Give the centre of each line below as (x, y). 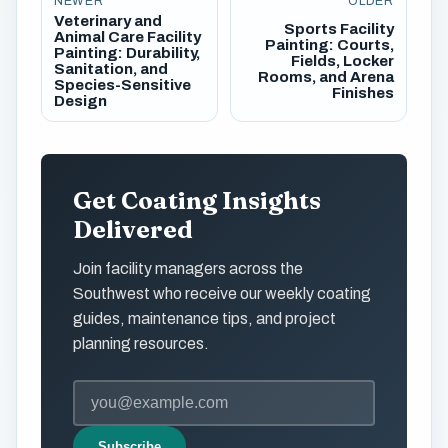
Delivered (133, 229)
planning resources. (141, 343)
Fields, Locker (342, 60)
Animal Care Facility (127, 36)
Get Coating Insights (197, 200)
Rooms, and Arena (325, 76)
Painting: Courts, (329, 44)
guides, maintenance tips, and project (204, 318)
